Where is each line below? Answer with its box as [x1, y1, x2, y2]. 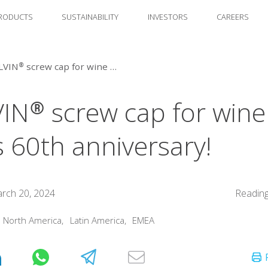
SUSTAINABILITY [62, 11, 118, 22]
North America [3, 214, 62, 227]
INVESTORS [147, 11, 188, 22]
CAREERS [217, 11, 249, 22]
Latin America [69, 214, 124, 227]
